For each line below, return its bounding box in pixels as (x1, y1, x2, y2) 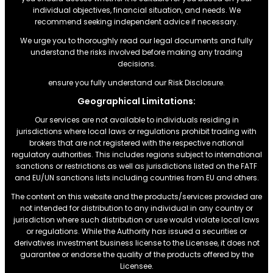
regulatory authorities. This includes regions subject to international (11, 149, 262, 160)
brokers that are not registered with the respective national (29, 137, 244, 148)
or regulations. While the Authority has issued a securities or (26, 225, 247, 236)
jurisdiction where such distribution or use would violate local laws (13, 214, 260, 225)
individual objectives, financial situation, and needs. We (32, 4, 241, 15)
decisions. (117, 58, 156, 69)
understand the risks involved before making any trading (30, 46, 243, 57)
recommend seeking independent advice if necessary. (35, 16, 238, 27)
